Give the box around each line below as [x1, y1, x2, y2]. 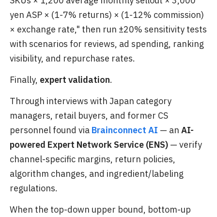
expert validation [40, 74, 110, 86]
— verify [168, 139, 202, 151]
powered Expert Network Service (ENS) [10, 139, 168, 151]
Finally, [10, 74, 40, 86]
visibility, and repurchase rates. [10, 53, 135, 64]
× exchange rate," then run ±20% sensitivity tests [10, 24, 207, 35]
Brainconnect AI [92, 124, 158, 136]
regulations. [10, 183, 58, 194]
